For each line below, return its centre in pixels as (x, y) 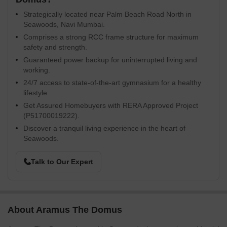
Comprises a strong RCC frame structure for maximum (111, 37)
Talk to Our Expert (62, 162)
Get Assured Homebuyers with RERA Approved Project (111, 105)
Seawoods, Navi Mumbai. (64, 24)
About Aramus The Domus (65, 210)
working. (37, 70)
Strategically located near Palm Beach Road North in (107, 14)
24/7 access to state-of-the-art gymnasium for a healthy (112, 83)
